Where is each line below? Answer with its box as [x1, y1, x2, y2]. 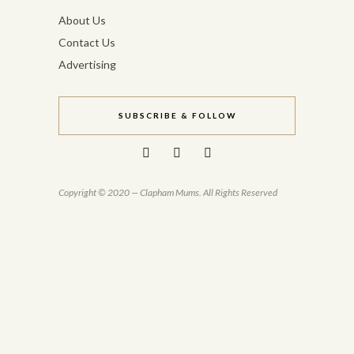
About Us [58, 13, 106, 28]
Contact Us [58, 36, 115, 50]
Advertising [58, 58, 116, 72]
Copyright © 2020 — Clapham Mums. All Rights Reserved [58, 186, 277, 199]
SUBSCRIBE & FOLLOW [118, 111, 236, 121]
